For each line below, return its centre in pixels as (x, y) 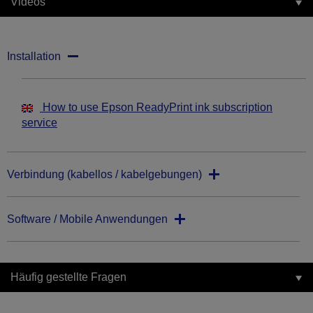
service (39, 123)
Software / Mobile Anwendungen (87, 219)
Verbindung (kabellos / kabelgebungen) (104, 175)
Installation (34, 57)
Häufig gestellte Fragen (68, 277)
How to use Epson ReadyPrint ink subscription (156, 108)
